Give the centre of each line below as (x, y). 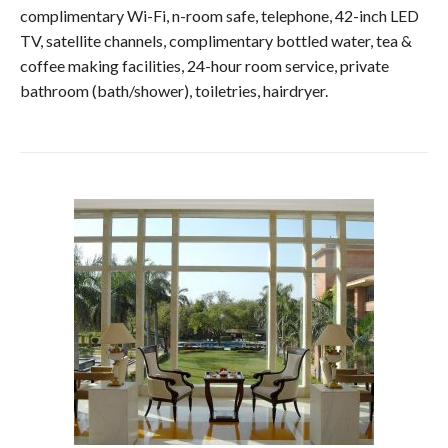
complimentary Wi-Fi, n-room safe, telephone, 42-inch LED (219, 16)
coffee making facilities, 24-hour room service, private (204, 66)
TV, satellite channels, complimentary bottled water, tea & (216, 41)
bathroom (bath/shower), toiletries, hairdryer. (174, 91)
